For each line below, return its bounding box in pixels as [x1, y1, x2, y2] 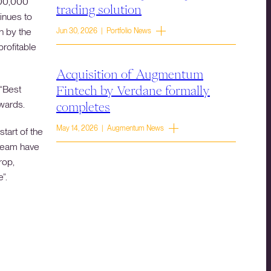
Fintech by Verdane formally [56, 84, 210, 96]
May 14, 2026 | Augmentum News [56, 124, 164, 132]
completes [56, 100, 110, 113]
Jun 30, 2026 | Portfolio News [56, 27, 151, 35]
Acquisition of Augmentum [56, 68, 203, 80]
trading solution [56, 3, 142, 15]
